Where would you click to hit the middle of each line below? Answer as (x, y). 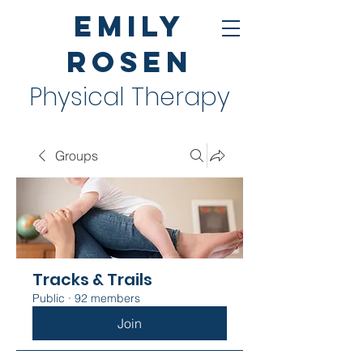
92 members (107, 298)
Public (49, 298)
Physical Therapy (130, 97)
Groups (77, 156)
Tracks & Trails (92, 280)
